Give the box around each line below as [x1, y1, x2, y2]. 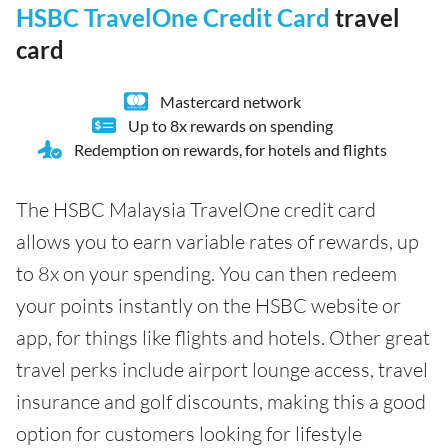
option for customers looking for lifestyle [16, 420, 362, 446]
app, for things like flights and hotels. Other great [16, 324, 430, 350]
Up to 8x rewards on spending [127, 115, 333, 135]
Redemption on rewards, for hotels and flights [73, 139, 387, 159]
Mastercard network [159, 91, 301, 111]
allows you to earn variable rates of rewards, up [16, 228, 419, 254]
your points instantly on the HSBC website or [16, 292, 401, 318]
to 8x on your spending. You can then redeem [16, 260, 397, 286]
